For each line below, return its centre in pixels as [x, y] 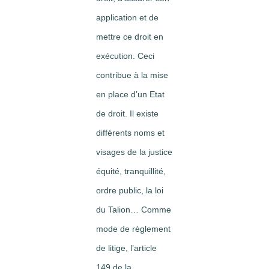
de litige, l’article [126, 248]
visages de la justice [134, 152]
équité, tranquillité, [131, 171]
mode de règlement [133, 229]
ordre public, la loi [130, 190]
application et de [127, 17]
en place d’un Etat [130, 94]
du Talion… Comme [134, 210]
